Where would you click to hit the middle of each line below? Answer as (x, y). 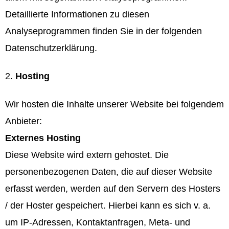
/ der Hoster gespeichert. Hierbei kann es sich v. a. (108, 206)
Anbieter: (24, 121)
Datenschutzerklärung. (51, 48)
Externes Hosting (43, 138)
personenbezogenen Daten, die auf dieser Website (109, 172)
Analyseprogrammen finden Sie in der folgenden (104, 31)
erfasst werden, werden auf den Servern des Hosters (113, 189)
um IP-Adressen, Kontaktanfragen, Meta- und (98, 223)
